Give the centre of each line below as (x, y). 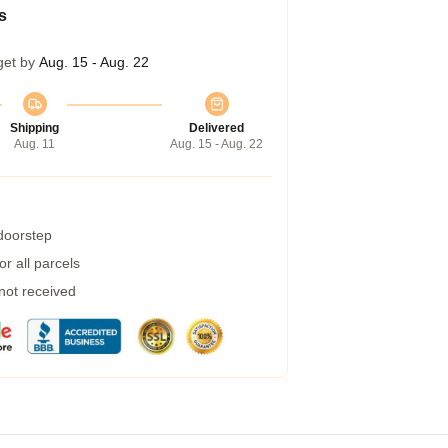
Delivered (216, 128)
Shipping (34, 128)
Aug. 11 (34, 144)
